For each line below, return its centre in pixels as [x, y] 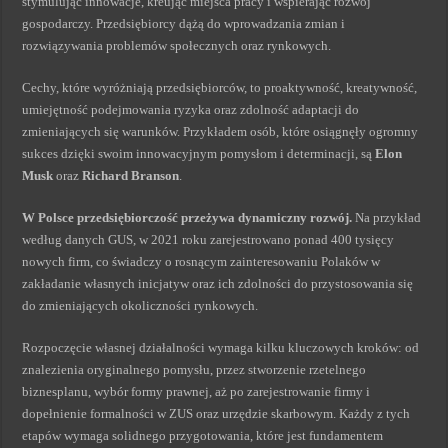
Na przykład [387, 217]
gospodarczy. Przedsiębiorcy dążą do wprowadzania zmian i [184, 23]
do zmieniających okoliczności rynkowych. [140, 305]
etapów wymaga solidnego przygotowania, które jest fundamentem [203, 435]
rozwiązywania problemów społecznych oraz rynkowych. [177, 45]
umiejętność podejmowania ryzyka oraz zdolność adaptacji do [191, 109]
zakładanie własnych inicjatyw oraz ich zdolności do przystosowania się [218, 283]
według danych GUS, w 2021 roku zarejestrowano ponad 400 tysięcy [208, 239]
